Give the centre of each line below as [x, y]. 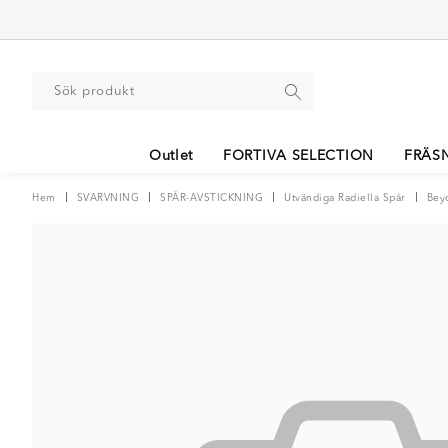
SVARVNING [107, 198]
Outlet [171, 156]
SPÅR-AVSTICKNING [211, 198]
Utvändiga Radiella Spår [345, 198]
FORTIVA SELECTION [298, 156]
